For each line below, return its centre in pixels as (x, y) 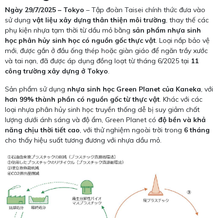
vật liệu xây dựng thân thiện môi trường (99, 20)
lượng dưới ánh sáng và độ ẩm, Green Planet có (82, 120)
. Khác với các (181, 100)
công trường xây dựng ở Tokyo (56, 71)
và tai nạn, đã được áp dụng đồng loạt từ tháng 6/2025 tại (98, 61)
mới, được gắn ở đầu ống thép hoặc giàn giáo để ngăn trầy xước (106, 51)
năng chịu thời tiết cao (42, 130)
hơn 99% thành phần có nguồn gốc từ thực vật (82, 100)
